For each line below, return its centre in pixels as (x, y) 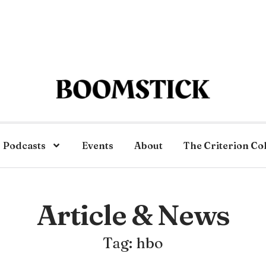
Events (98, 145)
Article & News (133, 215)
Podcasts (24, 145)
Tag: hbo (133, 243)
